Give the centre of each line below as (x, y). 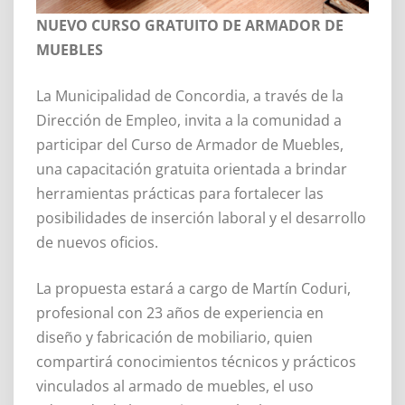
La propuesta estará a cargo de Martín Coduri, (193, 288)
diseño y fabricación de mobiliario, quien (174, 337)
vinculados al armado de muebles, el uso (175, 386)
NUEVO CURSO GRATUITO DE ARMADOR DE (190, 25)
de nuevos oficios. (97, 242)
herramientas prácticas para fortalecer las (180, 193)
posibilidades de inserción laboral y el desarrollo (201, 217)
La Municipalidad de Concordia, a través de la (190, 95)
